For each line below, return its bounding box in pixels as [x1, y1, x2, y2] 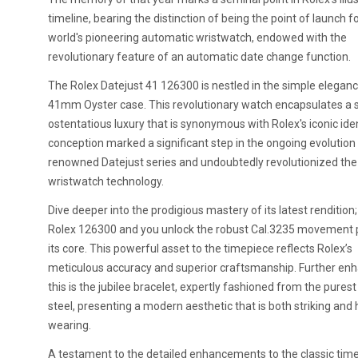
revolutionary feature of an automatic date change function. [48, 50, 351, 63]
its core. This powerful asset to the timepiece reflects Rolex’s [48, 242, 352, 255]
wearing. [48, 319, 91, 332]
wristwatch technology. [48, 175, 164, 188]
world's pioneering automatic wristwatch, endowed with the [48, 31, 347, 44]
